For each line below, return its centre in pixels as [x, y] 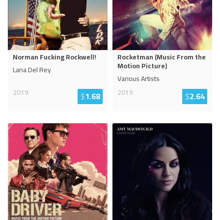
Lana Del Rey [32, 70]
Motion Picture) [142, 66]
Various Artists [138, 79]
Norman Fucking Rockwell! [55, 57]
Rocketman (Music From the [162, 57]
